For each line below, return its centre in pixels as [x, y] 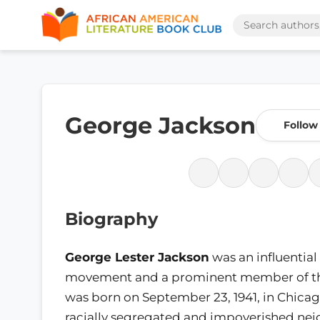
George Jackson [160, 125]
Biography [111, 219]
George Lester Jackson [137, 257]
